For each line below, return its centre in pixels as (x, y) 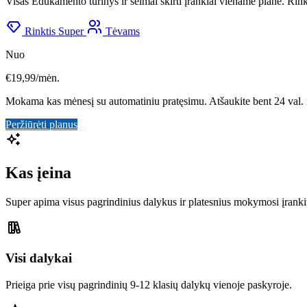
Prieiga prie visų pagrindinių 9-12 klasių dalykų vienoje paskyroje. (149, 285)
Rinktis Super (54, 31)
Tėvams (121, 31)
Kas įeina (38, 172)
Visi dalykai (39, 258)
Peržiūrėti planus (41, 124)
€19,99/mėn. (33, 77)
